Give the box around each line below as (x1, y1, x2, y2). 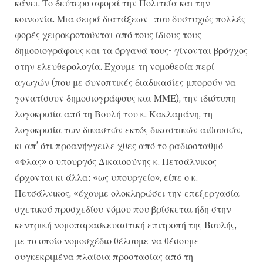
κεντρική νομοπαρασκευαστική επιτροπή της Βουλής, (15, 218, 237, 231)
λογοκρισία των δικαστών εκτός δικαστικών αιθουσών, (15, 123, 242, 136)
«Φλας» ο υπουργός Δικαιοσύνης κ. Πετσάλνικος (15, 155, 217, 167)
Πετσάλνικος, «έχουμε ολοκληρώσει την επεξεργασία (15, 187, 240, 199)
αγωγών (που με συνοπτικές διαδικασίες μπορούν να (15, 76, 236, 88)
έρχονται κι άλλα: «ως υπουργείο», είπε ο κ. (15, 171, 198, 183)
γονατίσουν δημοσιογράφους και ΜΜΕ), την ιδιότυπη (15, 92, 236, 104)
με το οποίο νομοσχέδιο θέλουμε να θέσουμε (15, 234, 199, 247)
